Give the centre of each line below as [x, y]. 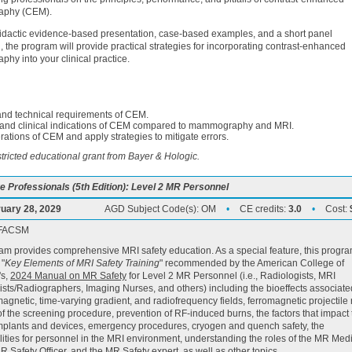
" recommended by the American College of [252, 263]
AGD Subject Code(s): [153, 209]
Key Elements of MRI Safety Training [82, 263]
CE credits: [264, 209]
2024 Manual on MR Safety [68, 276]
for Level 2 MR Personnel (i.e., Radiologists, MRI [231, 276]
